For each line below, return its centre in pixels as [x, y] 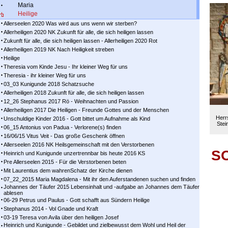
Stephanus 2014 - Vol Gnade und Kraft [51, 209]
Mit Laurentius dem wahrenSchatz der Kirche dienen [68, 170]
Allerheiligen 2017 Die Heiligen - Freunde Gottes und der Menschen [86, 110]
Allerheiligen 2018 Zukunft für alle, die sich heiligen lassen [74, 93]
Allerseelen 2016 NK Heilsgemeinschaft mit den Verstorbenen [79, 145]
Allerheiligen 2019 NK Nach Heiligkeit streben [59, 49]
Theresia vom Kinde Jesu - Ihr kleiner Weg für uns [66, 67]
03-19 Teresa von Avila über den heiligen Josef [61, 217]
